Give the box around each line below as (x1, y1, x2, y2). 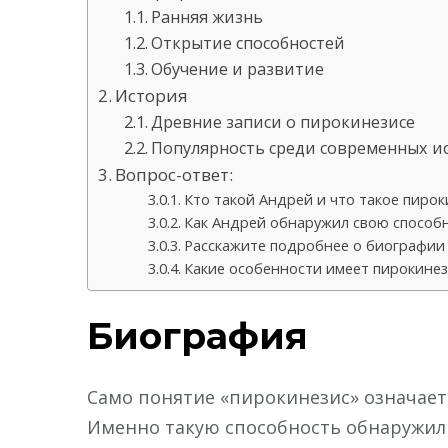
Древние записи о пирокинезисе (150, 110, 415, 133)
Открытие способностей (150, 31, 345, 54)
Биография (87, 313, 308, 358)
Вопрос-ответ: (115, 162, 234, 186)
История (115, 83, 189, 107)
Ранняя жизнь (150, 5, 263, 28)
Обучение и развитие (150, 57, 324, 80)
